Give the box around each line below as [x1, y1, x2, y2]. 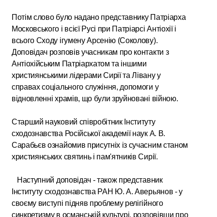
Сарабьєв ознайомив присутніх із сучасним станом [12, 140, 188, 149]
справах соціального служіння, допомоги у [12, 82, 159, 91]
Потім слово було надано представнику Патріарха [12, 13, 186, 21]
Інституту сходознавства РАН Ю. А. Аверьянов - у [12, 187, 183, 196]
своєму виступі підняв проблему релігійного [12, 199, 163, 207]
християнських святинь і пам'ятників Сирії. [12, 152, 158, 161]
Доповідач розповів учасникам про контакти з [12, 47, 169, 56]
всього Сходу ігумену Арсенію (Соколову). [12, 36, 158, 45]
